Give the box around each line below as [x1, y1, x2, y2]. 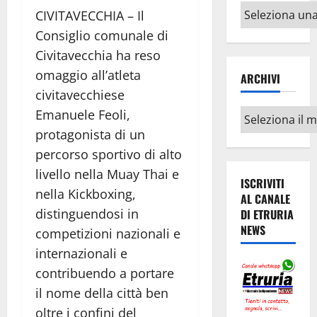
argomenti [239, 19, 299, 35]
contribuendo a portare [35, 265, 174, 282]
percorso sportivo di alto [35, 146, 182, 163]
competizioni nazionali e [35, 225, 180, 243]
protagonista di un [35, 126, 145, 144]
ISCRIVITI [240, 175, 284, 192]
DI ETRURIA [240, 206, 294, 224]
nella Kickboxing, [35, 185, 136, 203]
